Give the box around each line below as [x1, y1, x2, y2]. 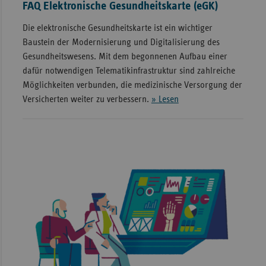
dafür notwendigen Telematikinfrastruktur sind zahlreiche [22, 65, 235, 75]
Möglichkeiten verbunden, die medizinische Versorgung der [22, 80, 242, 90]
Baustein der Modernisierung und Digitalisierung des [22, 37, 220, 47]
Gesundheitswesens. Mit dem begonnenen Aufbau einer [22, 51, 227, 61]
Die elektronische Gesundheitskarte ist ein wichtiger [22, 23, 213, 33]
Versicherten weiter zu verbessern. [22, 94, 151, 104]
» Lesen [151, 94, 179, 104]
